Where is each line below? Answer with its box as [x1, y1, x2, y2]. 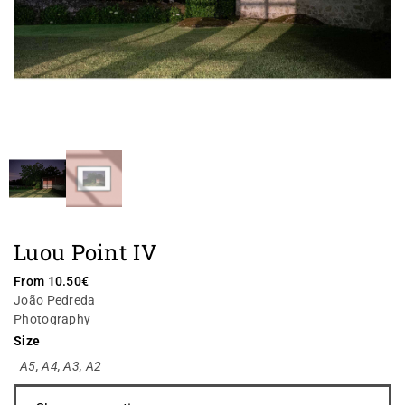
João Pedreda [14, 292, 96, 307]
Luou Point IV [14, 237, 157, 267]
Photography [14, 311, 91, 326]
